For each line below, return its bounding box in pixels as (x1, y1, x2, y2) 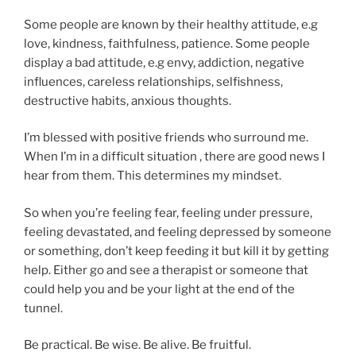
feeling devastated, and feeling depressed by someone (24, 224, 331, 239)
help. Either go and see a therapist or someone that (24, 262, 308, 277)
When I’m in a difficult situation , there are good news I (24, 149, 325, 164)
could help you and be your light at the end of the (24, 281, 295, 296)
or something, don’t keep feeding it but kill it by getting (24, 243, 329, 258)
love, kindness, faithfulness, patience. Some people (24, 36, 310, 51)
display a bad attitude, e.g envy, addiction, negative (24, 55, 304, 70)
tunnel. (24, 300, 63, 315)
